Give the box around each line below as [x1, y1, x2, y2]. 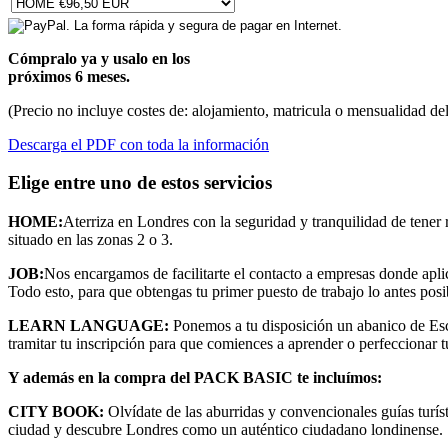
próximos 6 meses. [8, 67, 130, 85]
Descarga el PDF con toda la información [8, 135, 269, 153]
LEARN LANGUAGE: [8, 317, 169, 335]
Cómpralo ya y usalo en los [8, 49, 190, 67]
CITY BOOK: [8, 403, 104, 421]
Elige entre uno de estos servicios [8, 172, 272, 194]
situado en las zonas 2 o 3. [8, 231, 173, 249]
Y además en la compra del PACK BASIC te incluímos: [8, 369, 382, 387]
